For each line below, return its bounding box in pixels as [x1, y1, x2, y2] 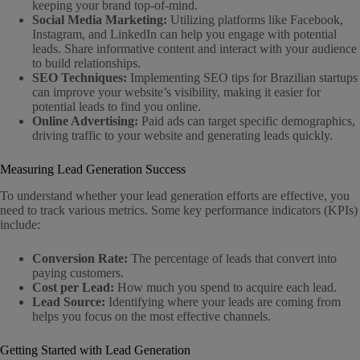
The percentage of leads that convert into [128, 251, 337, 265]
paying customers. [32, 265, 124, 280]
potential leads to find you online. [32, 99, 201, 113]
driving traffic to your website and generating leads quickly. [32, 128, 333, 142]
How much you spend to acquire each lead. [114, 280, 337, 294]
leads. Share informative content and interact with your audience [32, 41, 357, 55]
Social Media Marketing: [32, 12, 167, 27]
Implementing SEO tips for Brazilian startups [127, 70, 358, 84]
